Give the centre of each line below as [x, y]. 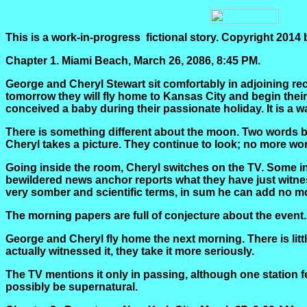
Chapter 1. [32, 61]
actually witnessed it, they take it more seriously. [130, 251]
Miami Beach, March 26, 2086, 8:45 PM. [161, 61]
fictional [167, 37]
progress [118, 37]
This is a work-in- [49, 37]
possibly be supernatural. [72, 287]
